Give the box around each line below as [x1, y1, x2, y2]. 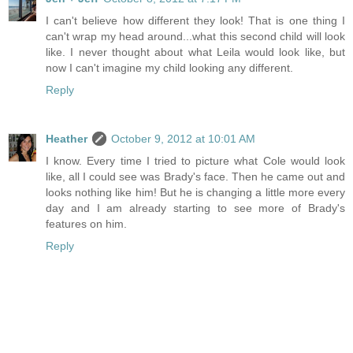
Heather [46, 132, 87, 146]
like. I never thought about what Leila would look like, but [46, 46, 345, 59]
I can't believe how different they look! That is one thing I [46, 14, 345, 28]
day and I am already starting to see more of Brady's [46, 202, 345, 215]
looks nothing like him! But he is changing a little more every [46, 186, 345, 199]
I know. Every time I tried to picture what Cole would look [46, 154, 345, 168]
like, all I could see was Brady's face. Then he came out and [46, 170, 345, 184]
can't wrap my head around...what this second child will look [46, 30, 345, 43]
